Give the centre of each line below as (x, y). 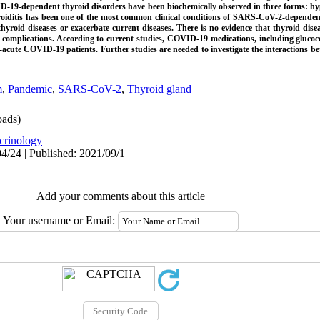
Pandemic (30, 89)
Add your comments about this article (120, 196)
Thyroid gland (159, 89)
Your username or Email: (60, 220)
